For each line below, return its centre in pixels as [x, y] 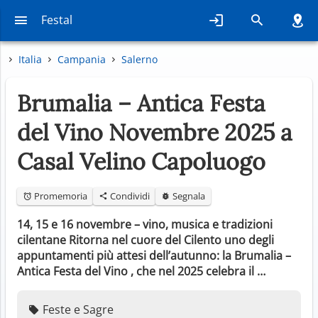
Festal [56, 20]
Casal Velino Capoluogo [141, 161]
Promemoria [60, 196]
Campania [82, 59]
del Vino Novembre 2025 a [155, 132]
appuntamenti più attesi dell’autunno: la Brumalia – [154, 255]
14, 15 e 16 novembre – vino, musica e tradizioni [145, 224]
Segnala [188, 196]
